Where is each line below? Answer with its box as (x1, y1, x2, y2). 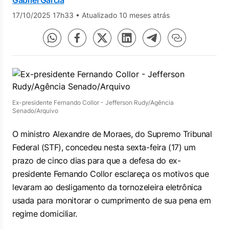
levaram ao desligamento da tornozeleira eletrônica (12, 182, 202, 192)
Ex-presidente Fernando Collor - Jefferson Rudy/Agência (12, 99, 174, 106)
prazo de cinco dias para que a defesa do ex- (12, 155, 181, 166)
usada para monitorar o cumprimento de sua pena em (12, 195, 211, 205)
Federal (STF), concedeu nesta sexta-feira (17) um (12, 142, 196, 152)
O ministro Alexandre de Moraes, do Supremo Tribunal (12, 129, 212, 139)
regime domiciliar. (12, 209, 77, 219)
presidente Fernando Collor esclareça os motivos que (12, 169, 209, 179)
